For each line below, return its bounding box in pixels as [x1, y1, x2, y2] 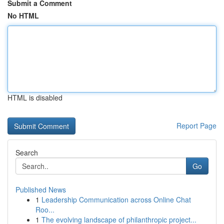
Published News [15, 184, 66, 194]
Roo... [35, 204, 54, 214]
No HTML [7, 10, 39, 20]
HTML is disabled [7, 92, 62, 102]
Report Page [176, 120, 216, 130]
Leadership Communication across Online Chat [41, 194, 191, 204]
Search [15, 147, 38, 157]
